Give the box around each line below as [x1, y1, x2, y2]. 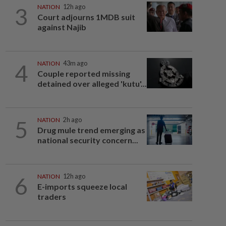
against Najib [37, 22, 86, 32]
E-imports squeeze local [37, 182, 127, 191]
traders [37, 192, 66, 201]
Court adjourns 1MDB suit [37, 12, 135, 22]
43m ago [63, 60, 87, 67]
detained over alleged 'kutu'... [37, 79, 147, 88]
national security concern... [37, 135, 138, 145]
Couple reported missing [37, 69, 130, 78]
